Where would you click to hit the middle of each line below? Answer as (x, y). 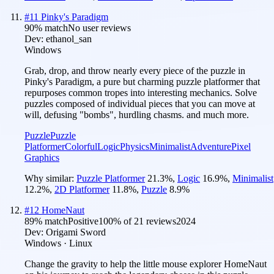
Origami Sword (76, 232)
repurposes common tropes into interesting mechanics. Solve (141, 92)
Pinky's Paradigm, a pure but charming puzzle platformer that (142, 81)
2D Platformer (82, 189)
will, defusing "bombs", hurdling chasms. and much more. (137, 114)
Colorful (81, 146)
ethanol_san (69, 39)
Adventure (211, 146)
